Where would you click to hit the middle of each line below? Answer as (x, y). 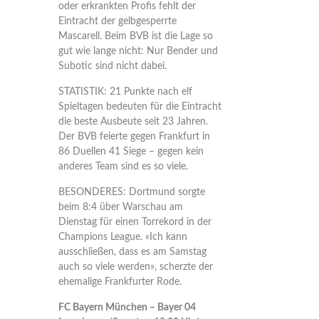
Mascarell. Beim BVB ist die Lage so (135, 36)
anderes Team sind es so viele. (123, 167)
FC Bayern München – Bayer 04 (127, 308)
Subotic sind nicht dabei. (112, 66)
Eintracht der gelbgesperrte (117, 21)
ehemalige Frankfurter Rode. (120, 282)
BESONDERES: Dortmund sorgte (131, 192)
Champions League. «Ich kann (122, 237)
